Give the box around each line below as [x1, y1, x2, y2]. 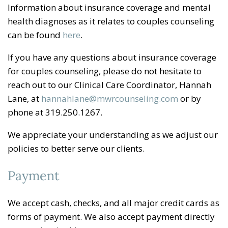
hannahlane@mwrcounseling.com [41, 92, 178, 104]
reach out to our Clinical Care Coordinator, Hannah [8, 78, 211, 91]
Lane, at [8, 92, 41, 104]
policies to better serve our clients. [8, 142, 147, 154]
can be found [8, 28, 63, 41]
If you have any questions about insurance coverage [8, 51, 216, 63]
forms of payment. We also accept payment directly [8, 210, 215, 222]
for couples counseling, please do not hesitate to [8, 65, 202, 77]
